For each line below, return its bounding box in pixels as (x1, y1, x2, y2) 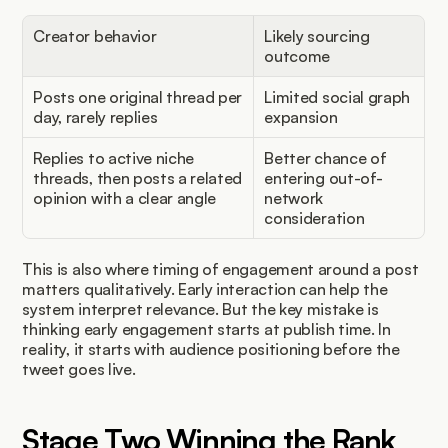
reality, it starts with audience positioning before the (22, 338, 400, 359)
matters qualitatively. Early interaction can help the (22, 278, 388, 299)
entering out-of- (264, 167, 383, 188)
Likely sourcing (264, 25, 370, 46)
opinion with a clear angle (33, 187, 217, 208)
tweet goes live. (22, 358, 136, 379)
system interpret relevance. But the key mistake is (22, 298, 379, 319)
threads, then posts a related (33, 167, 243, 188)
